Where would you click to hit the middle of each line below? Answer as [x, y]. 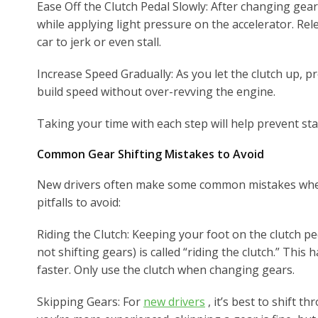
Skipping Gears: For [90, 301]
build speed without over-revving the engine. [156, 91]
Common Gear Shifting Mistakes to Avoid [150, 154]
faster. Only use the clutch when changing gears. [166, 269]
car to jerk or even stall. [99, 42]
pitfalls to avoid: [79, 202]
